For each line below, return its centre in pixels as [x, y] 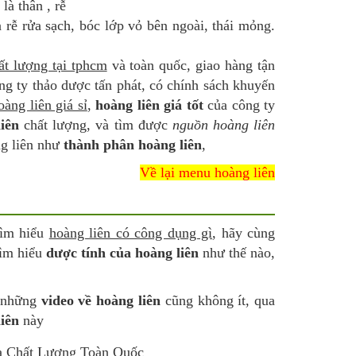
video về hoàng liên [101, 300]
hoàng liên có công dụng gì [131, 233]
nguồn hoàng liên [224, 125]
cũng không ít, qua [218, 300]
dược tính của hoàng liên [124, 253]
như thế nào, [239, 253]
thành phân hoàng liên [132, 145]
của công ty [239, 105]
